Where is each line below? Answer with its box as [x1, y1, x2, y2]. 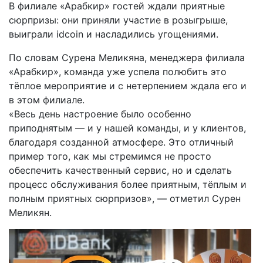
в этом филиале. [9, 94, 85, 106]
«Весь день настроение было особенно [9, 108, 191, 120]
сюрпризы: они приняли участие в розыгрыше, [9, 14, 228, 26]
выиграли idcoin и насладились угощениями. [9, 28, 218, 41]
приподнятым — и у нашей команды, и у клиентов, [9, 122, 246, 134]
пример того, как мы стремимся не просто [9, 150, 211, 163]
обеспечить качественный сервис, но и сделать [9, 164, 232, 177]
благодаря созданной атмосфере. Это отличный [9, 136, 234, 149]
